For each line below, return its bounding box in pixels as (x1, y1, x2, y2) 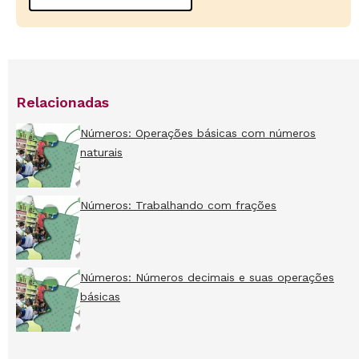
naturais (80, 146, 123, 159)
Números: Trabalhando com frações (80, 199, 276, 212)
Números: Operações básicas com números (80, 127, 316, 139)
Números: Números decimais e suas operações (80, 271, 334, 284)
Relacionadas (16, 94, 109, 111)
